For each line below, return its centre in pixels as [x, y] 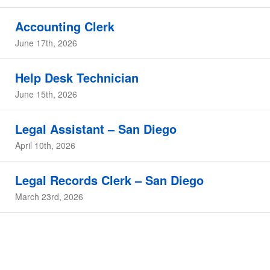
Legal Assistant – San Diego [96, 129]
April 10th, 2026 [45, 145]
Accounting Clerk [65, 26]
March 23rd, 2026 [49, 196]
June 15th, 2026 [46, 94]
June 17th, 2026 [46, 43]
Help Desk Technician [77, 77]
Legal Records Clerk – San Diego [109, 180]
